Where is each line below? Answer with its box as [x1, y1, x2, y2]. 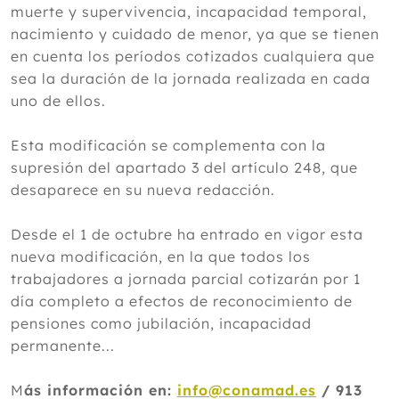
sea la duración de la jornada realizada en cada [11, 69, 370, 87]
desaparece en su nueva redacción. [11, 181, 275, 199]
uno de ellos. [11, 92, 106, 110]
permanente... [11, 337, 115, 354]
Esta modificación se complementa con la [11, 136, 326, 154]
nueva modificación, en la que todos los [11, 248, 311, 265]
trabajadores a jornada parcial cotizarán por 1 [11, 270, 361, 288]
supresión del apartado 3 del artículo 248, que [11, 159, 358, 176]
